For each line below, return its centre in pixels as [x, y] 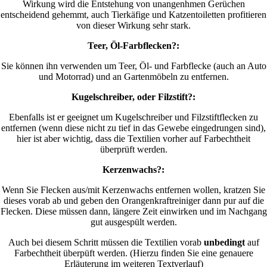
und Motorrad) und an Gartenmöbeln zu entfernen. [133, 77]
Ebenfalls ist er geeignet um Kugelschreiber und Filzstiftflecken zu [133, 117]
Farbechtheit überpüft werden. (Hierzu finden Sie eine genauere [133, 253]
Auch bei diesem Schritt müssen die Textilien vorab [106, 243]
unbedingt [224, 243]
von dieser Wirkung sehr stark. [133, 26]
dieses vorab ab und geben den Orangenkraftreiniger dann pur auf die [133, 201]
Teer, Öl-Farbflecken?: [133, 46]
